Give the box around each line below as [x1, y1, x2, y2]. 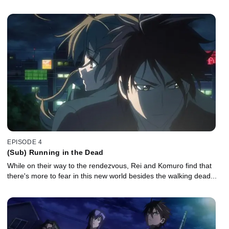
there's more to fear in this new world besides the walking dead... [7, 172, 217, 180]
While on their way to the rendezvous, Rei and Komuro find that [7, 162, 212, 170]
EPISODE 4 [7, 139, 42, 146]
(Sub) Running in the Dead [7, 148, 104, 157]
